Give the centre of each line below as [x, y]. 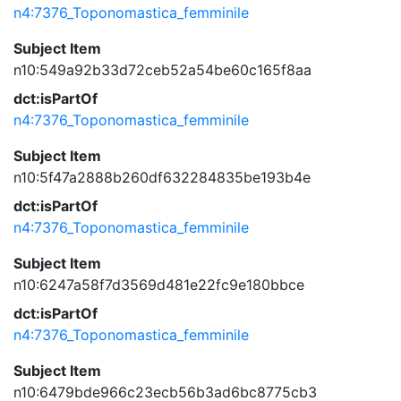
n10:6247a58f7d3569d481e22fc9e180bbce [159, 285]
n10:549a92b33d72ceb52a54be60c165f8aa [162, 70]
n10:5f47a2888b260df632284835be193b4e [162, 177]
